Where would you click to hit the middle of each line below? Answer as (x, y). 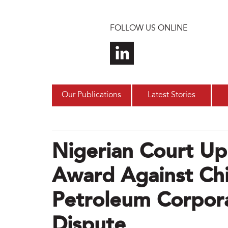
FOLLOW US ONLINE (148, 28)
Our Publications (91, 95)
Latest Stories (171, 95)
